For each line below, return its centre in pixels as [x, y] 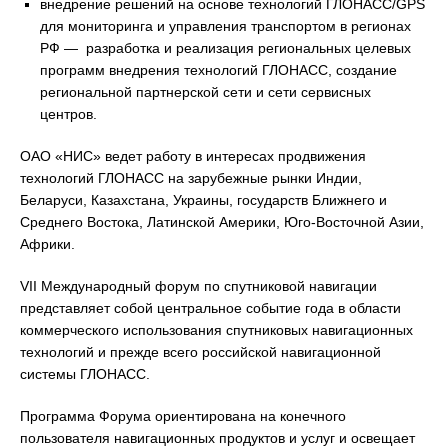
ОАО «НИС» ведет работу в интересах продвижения [193, 156]
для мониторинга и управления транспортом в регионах [225, 26]
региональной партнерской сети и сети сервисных [205, 92]
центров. [68, 114]
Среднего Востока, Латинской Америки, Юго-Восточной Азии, [222, 222]
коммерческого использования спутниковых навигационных [216, 330]
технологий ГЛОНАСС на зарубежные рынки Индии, [191, 178]
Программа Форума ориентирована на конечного [183, 416]
